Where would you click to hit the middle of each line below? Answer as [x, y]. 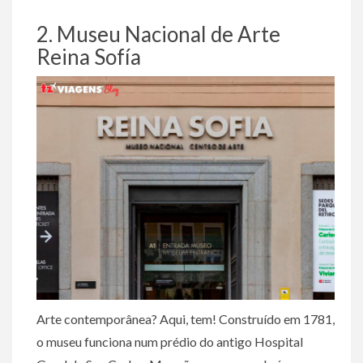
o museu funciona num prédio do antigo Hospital [170, 342]
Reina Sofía [89, 57]
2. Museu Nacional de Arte [158, 34]
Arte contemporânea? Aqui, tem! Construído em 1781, [186, 319]
